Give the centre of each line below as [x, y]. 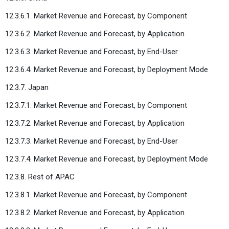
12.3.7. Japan [27, 87]
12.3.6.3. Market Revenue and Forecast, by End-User [91, 51]
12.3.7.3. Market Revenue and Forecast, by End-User [91, 141]
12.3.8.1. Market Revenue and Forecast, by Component [96, 194]
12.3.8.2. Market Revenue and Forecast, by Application [95, 212]
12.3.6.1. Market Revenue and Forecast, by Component [96, 16]
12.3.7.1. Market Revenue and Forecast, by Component [96, 105]
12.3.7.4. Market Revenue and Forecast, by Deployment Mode [107, 159]
